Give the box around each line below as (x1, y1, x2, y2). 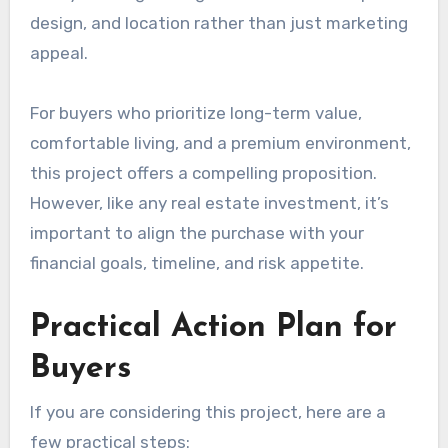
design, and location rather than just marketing (29, 13, 408, 34)
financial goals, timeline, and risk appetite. (29, 253, 364, 274)
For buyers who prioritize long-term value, (29, 103, 362, 124)
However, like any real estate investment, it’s (29, 193, 389, 214)
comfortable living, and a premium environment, (29, 133, 411, 154)
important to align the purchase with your (29, 223, 364, 244)
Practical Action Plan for (29, 312, 397, 345)
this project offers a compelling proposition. (29, 163, 377, 184)
